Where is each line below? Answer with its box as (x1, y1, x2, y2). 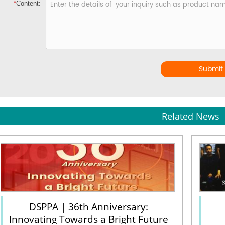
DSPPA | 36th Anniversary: (29, 200, 148, 214)
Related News (162, 110, 219, 123)
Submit (199, 63, 223, 75)
